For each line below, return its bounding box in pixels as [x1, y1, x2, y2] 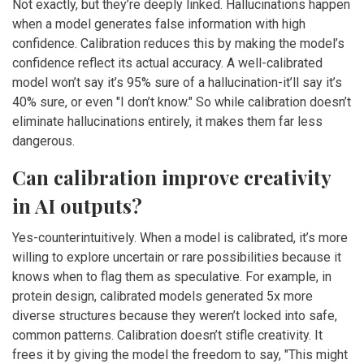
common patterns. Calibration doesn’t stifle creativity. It [12, 327, 323, 344]
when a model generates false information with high [12, 16, 305, 32]
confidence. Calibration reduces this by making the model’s [12, 36, 344, 52]
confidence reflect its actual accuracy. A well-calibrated [12, 55, 323, 71]
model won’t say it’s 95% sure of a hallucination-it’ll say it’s [12, 75, 342, 91]
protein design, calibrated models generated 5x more [12, 288, 313, 305]
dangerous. [12, 133, 75, 149]
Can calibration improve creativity [12, 164, 331, 191]
